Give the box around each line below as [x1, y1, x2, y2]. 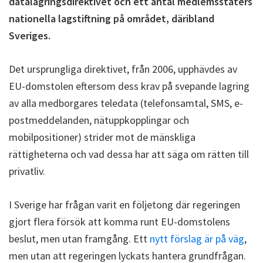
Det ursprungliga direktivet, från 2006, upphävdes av [9, 62, 237, 76]
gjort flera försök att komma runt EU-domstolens [9, 215, 230, 228]
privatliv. [9, 164, 45, 178]
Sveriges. [9, 29, 50, 42]
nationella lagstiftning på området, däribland [9, 12, 214, 25]
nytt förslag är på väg [150, 232, 244, 245]
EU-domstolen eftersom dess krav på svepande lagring [9, 79, 249, 93]
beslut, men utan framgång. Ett [9, 232, 150, 245]
